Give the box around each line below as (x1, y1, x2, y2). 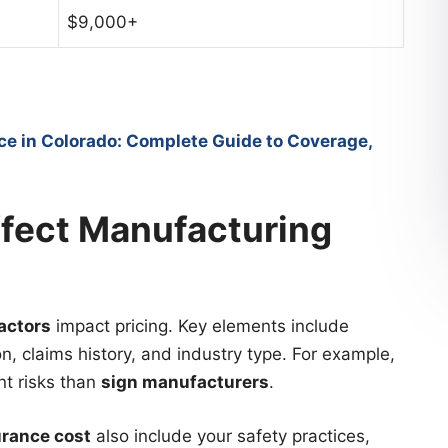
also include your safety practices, (91, 425, 370, 446)
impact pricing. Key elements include (51, 316, 349, 337)
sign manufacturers (101, 372, 269, 393)
